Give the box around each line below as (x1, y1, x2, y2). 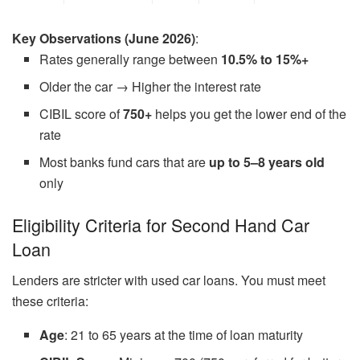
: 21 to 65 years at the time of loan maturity (64, 325, 304, 345)
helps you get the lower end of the (152, 104, 347, 124)
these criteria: (12, 292, 88, 311)
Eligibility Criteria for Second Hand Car (12, 212, 309, 238)
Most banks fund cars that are (39, 153, 210, 172)
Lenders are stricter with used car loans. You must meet (12, 271, 325, 290)
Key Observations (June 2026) (12, 29, 195, 48)
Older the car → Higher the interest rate (39, 77, 262, 96)
